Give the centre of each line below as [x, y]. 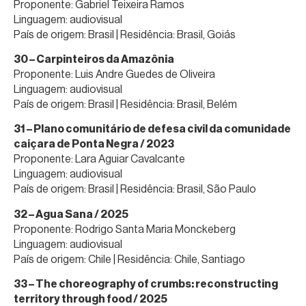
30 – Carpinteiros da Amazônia [96, 59]
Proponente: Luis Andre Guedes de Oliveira [114, 74]
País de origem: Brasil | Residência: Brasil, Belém [125, 105]
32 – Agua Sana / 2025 [72, 214]
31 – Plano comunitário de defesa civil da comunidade [152, 129]
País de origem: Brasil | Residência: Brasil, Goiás [125, 34]
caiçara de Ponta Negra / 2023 [94, 144]
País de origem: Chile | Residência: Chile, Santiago [129, 259]
